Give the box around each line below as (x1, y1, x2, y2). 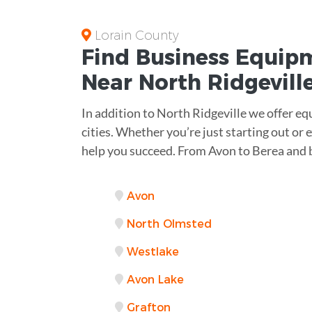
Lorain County (91, 27, 179, 43)
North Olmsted (127, 217, 212, 231)
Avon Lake (127, 272, 184, 286)
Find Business (81, 44, 235, 70)
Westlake (127, 244, 179, 258)
